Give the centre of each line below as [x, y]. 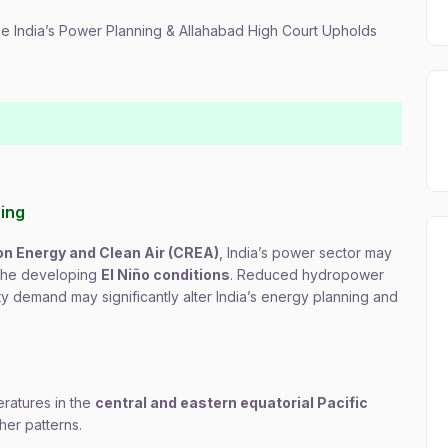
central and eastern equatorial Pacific [231, 402]
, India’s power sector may [305, 252]
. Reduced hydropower [307, 274]
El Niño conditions [165, 274]
